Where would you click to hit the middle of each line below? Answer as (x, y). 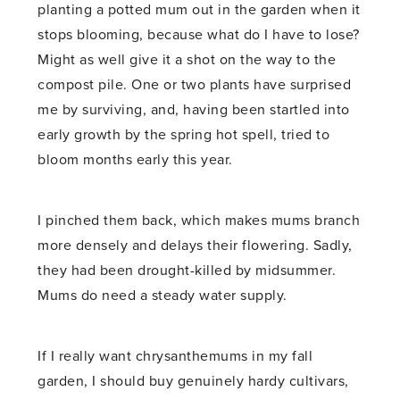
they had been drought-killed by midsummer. (187, 270)
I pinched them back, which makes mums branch (199, 220)
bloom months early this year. (135, 159)
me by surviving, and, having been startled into (194, 109)
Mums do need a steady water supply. (162, 295)
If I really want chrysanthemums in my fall (175, 356)
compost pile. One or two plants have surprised (195, 84)
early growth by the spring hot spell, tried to (184, 134)
